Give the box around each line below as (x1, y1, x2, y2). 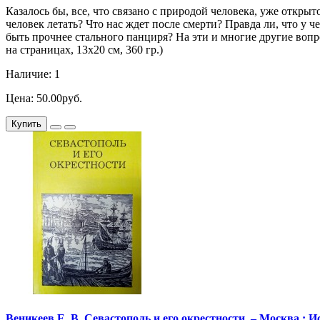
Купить (11, 118, 41, 129)
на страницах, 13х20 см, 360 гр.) (6, 43, 163, 56)
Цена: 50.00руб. (6, 91, 82, 104)
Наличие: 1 (6, 67, 60, 80)
